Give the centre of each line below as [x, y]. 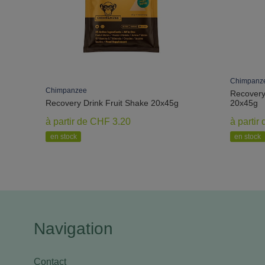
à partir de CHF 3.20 [88, 121]
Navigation [73, 228]
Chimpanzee [66, 90]
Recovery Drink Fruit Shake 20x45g [112, 103]
